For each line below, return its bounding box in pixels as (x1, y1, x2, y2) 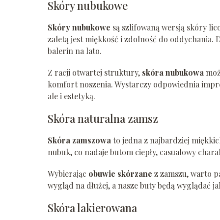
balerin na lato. (48, 46, 102, 56)
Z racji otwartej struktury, (48, 67, 142, 78)
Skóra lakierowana (48, 200, 137, 216)
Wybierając (48, 168, 88, 179)
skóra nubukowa (142, 67, 204, 78)
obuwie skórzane (88, 168, 152, 179)
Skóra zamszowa (48, 135, 111, 146)
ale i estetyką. (48, 91, 95, 102)
